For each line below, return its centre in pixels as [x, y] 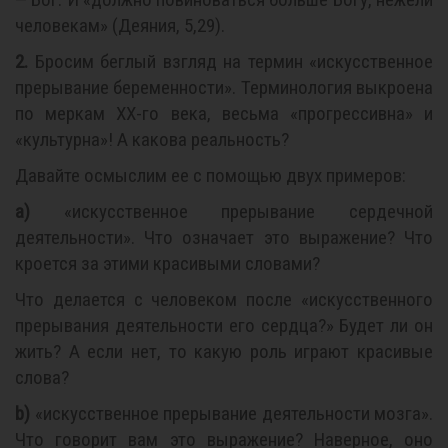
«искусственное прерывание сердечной [231, 211]
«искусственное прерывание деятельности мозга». [231, 413]
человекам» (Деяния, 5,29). [120, 25]
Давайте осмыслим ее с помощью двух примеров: [210, 175]
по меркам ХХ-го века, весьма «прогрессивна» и [224, 113]
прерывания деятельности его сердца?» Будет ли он [224, 325]
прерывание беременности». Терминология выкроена [224, 87]
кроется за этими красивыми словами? [167, 263]
